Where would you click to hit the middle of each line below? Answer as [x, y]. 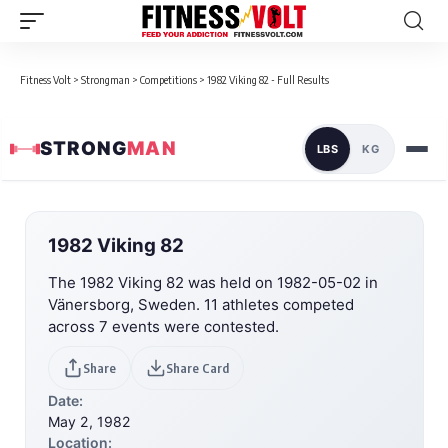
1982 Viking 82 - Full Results [268, 79]
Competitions [168, 79]
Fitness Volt [45, 79]
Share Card [197, 367]
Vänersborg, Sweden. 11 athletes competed [201, 304]
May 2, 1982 [89, 421]
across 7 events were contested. [163, 326]
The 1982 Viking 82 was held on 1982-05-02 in [213, 282]
